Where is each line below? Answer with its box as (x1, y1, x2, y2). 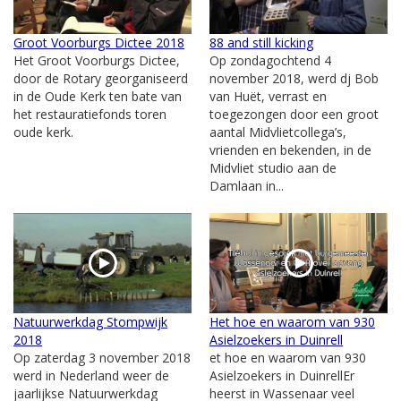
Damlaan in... (209, 176, 284, 194)
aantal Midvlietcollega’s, (209, 123, 346, 141)
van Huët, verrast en (209, 87, 327, 105)
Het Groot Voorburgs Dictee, (13, 51, 180, 69)
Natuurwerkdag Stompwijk (13, 312, 167, 330)
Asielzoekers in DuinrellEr (209, 366, 354, 384)
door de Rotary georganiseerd (13, 69, 188, 87)
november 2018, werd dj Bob (209, 69, 379, 87)
